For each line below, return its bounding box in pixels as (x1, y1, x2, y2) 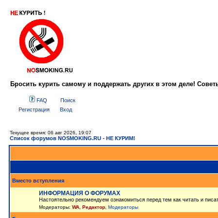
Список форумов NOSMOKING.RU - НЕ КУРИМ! (10, 135, 135, 141)
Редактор (82, 204, 105, 210)
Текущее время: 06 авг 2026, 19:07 (10, 130, 91, 135)
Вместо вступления (12, 178, 64, 183)
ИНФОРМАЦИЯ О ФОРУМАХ (39, 190, 120, 197)
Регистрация (17, 107, 50, 112)
